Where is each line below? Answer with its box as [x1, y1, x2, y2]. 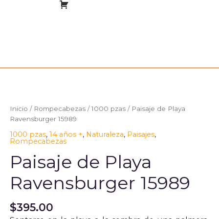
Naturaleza [86, 130, 124, 139]
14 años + [49, 130, 83, 139]
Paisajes [127, 130, 154, 139]
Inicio [10, 105, 28, 113]
